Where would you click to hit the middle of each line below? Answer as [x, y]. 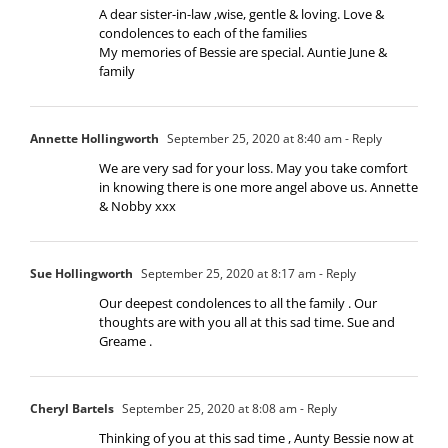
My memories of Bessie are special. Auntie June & [243, 51]
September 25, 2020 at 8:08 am [208, 408]
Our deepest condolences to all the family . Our [238, 302]
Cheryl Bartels [72, 408]
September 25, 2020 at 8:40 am [253, 138]
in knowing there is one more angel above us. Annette [258, 186]
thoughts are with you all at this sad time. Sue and [247, 321]
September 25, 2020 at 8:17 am [227, 273]
